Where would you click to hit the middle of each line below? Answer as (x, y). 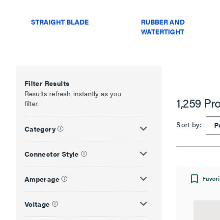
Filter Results (47, 83)
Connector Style (52, 153)
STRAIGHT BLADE (60, 21)
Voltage (37, 204)
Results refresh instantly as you (73, 93)
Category (40, 128)
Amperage (42, 179)
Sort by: (190, 124)
